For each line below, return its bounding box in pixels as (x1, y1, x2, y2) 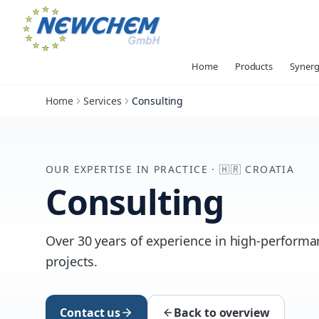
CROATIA (245, 162, 295, 176)
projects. (46, 253, 98, 270)
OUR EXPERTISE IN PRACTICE (46, 162, 208, 176)
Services (83, 94, 122, 108)
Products (234, 60, 273, 73)
